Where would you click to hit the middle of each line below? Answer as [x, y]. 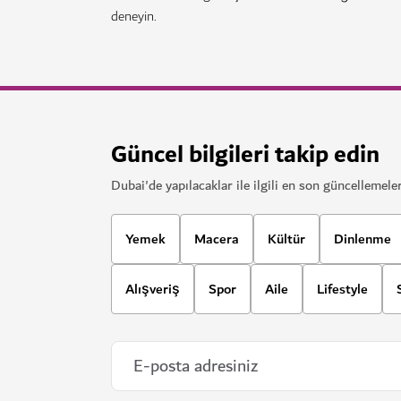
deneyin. [134, 17]
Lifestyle [342, 289]
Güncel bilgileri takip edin [245, 155]
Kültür [286, 239]
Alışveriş [153, 289]
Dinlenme [363, 239]
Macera [217, 239]
